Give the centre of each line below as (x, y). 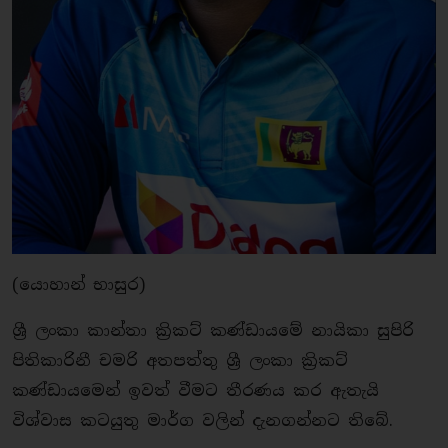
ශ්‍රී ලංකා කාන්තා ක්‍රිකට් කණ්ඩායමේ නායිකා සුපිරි (213, 331)
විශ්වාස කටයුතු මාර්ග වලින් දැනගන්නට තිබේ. (202, 421)
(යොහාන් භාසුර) (78, 285)
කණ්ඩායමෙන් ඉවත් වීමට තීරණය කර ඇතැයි (195, 391)
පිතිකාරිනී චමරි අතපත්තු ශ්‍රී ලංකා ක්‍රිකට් (180, 361)
